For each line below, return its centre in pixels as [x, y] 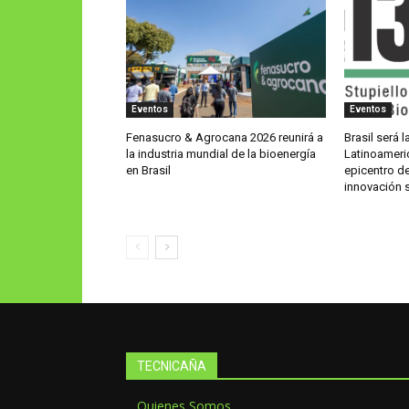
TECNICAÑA [172, 366]
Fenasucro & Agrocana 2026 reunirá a [225, 137]
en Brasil [148, 170]
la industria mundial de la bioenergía [221, 153]
